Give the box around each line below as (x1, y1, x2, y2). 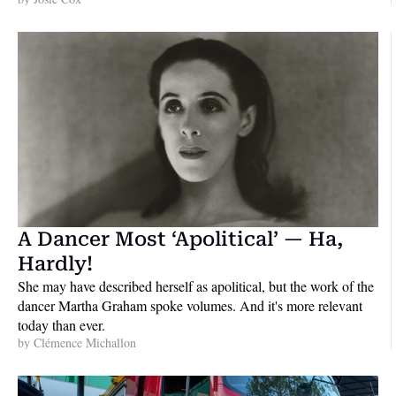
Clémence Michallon (34, 334, 136, 352)
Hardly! (18, 253, 93, 276)
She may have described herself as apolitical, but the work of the (18, 277, 374, 296)
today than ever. (18, 316, 105, 335)
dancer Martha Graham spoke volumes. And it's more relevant (18, 296, 362, 316)
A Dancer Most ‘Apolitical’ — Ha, (18, 228, 343, 251)
